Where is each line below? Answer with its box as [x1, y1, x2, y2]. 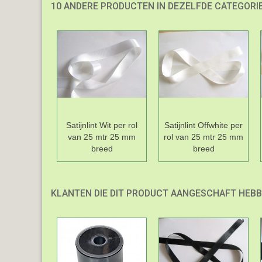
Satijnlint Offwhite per [164, 120, 243, 130]
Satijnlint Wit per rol [66, 120, 137, 130]
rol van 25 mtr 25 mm [164, 132, 243, 142]
